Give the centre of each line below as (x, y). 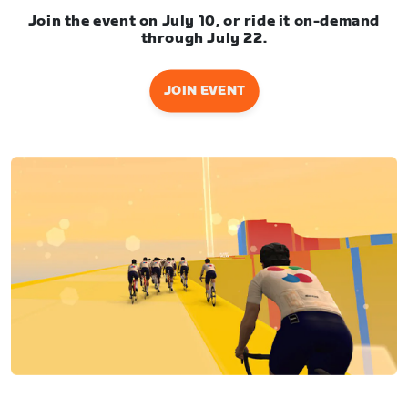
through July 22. (204, 38)
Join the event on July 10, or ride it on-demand (204, 21)
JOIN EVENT (204, 90)
